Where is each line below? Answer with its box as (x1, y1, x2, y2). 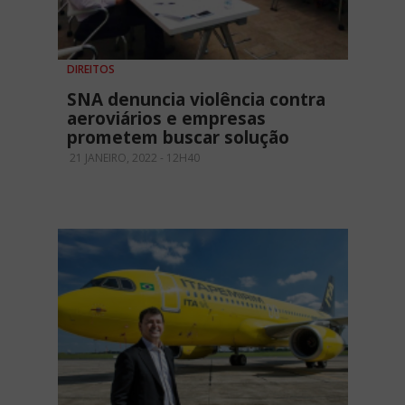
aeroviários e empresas (67, 106, 266, 130)
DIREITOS (67, 61, 115, 77)
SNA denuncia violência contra (67, 87, 325, 111)
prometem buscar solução (67, 125, 289, 149)
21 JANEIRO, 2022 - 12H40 (67, 149, 200, 165)
